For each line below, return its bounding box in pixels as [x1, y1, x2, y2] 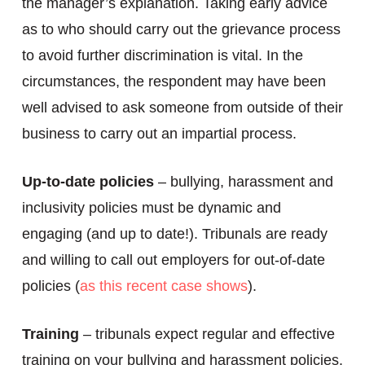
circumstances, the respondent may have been [21, 73, 326, 90]
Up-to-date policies [21, 174, 158, 190]
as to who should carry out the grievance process [21, 21, 341, 37]
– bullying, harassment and [157, 174, 333, 190]
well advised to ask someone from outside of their [21, 99, 343, 116]
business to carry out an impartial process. [21, 125, 297, 142]
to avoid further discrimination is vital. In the [21, 47, 303, 64]
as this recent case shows [79, 278, 248, 294]
